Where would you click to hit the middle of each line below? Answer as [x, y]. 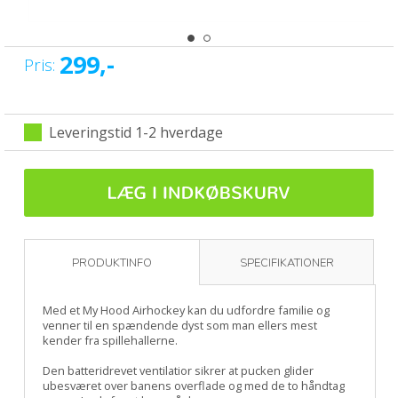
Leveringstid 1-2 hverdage [135, 132]
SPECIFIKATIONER [287, 263]
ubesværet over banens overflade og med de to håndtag [193, 385]
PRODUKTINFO [111, 263]
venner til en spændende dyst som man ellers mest [179, 325]
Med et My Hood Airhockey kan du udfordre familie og [186, 310]
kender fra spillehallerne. [110, 340]
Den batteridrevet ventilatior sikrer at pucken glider [178, 370]
